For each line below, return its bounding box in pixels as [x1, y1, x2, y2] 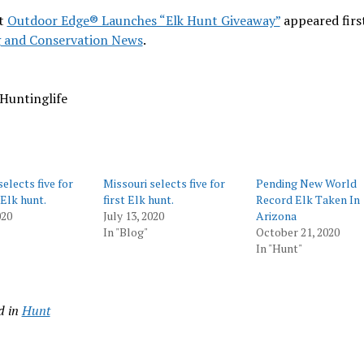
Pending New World [256, 175, 357, 191]
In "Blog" [103, 224, 149, 240]
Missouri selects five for [103, 175, 226, 191]
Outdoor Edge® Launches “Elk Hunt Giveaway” [6, 11, 280, 29]
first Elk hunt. [103, 192, 175, 207]
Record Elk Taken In [256, 192, 360, 207]
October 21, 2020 [256, 224, 340, 240]
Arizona [256, 208, 297, 223]
